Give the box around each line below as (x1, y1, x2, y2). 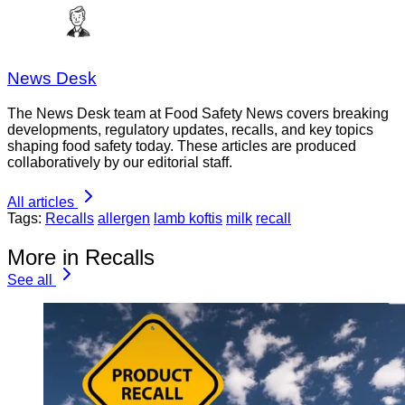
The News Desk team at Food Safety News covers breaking (7, 106, 389, 122)
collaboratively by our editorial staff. (7, 155, 232, 171)
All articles (7, 194, 74, 211)
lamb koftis (154, 211, 222, 227)
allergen (98, 211, 150, 227)
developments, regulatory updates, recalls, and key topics (7, 122, 373, 138)
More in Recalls (7, 245, 155, 269)
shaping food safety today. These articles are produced (7, 138, 356, 155)
